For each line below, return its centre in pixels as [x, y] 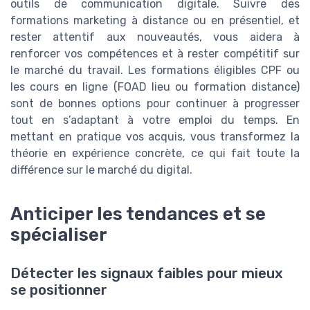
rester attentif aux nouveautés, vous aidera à [155, 37]
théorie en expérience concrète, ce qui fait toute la [155, 154]
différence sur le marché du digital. [101, 170]
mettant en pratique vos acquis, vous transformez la [155, 137]
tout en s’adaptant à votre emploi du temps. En [155, 120]
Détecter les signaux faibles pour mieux [147, 274]
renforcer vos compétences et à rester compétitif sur [155, 54]
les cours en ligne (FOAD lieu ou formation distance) [155, 87]
